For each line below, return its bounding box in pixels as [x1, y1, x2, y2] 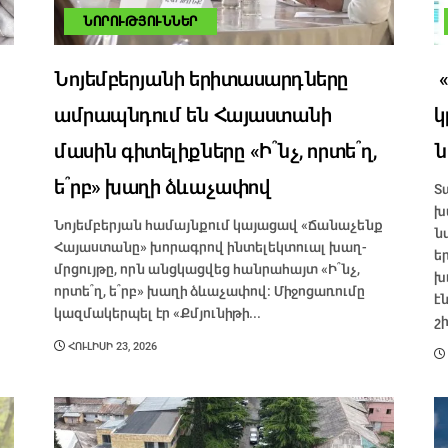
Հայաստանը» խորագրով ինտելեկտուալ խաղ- [54, 240, 367, 255]
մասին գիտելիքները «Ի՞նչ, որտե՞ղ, [54, 142, 377, 162]
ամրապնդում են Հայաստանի [54, 106, 332, 126]
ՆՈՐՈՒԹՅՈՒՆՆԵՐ [83, 15, 198, 29]
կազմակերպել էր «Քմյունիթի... [54, 306, 261, 321]
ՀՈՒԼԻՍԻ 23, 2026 [65, 341, 157, 353]
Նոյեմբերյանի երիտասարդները [54, 70, 350, 90]
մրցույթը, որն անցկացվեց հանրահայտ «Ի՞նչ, [54, 262, 360, 277]
